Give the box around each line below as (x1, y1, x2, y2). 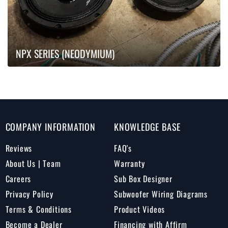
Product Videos (113, 203, 165, 216)
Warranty (113, 157, 145, 170)
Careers (5, 173, 32, 185)
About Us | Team (5, 157, 61, 170)
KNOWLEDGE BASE (113, 120, 181, 134)
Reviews (5, 142, 33, 155)
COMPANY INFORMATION (5, 120, 96, 134)
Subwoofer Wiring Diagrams (113, 188, 208, 201)
